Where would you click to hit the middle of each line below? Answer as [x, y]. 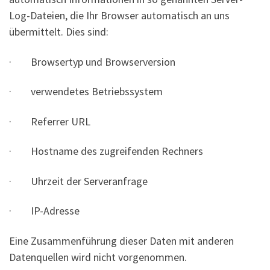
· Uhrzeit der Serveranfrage [78, 181]
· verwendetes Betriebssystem [86, 92]
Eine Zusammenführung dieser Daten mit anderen [121, 240]
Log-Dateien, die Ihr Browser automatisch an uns [119, 16]
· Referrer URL [50, 121]
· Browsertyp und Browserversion [92, 61]
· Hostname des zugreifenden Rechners [106, 151]
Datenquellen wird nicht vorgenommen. [98, 257]
